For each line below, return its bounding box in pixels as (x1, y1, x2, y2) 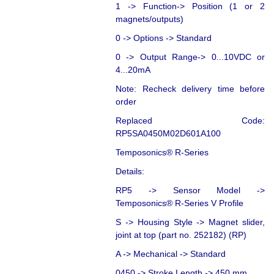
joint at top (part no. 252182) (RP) (116, 229, 246, 240)
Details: (116, 166, 144, 176)
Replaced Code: (116, 115, 265, 125)
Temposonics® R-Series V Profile (116, 198, 243, 208)
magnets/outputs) (116, 13, 183, 24)
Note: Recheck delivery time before (116, 83, 265, 94)
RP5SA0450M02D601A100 (116, 128, 221, 138)
